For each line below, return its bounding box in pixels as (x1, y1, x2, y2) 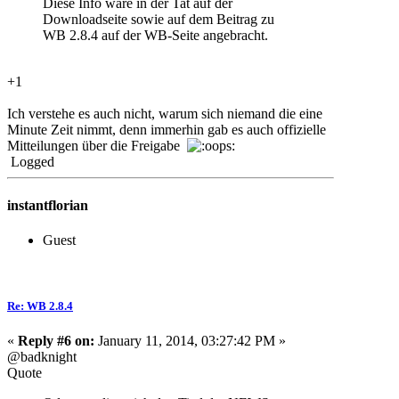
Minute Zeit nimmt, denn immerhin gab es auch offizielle (7, 121, 326, 137)
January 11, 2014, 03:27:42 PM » (94, 332, 286, 348)
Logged (7, 153, 54, 169)
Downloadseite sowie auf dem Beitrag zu (43, 11, 274, 27)
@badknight (7, 348, 77, 364)
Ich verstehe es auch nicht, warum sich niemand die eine (7, 105, 322, 121)
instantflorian (7, 198, 88, 214)
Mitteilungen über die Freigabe (7, 137, 187, 153)
